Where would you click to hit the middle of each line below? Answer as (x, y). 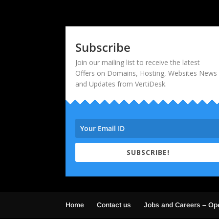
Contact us (114, 205)
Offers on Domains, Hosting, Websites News (146, 73)
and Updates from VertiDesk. (121, 84)
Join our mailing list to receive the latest (138, 62)
